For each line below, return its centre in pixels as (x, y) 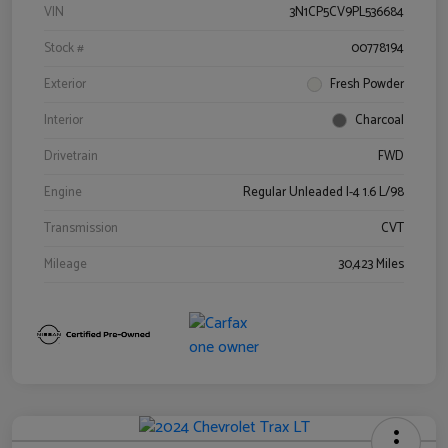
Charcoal (379, 121)
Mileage (65, 265)
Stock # (64, 49)
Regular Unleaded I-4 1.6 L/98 (323, 193)
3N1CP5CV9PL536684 (347, 13)
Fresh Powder (367, 85)
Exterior (65, 85)
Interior (63, 121)
